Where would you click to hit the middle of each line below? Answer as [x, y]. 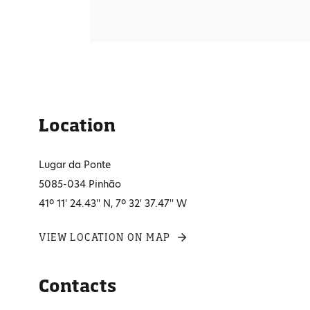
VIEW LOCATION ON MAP [105, 237]
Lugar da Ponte [75, 165]
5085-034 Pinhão [80, 184]
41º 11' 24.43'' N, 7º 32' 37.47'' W [113, 203]
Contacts [78, 285]
